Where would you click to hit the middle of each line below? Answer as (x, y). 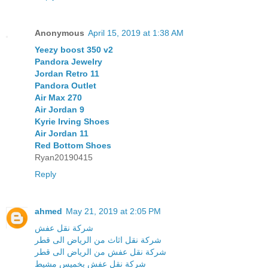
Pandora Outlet (66, 85)
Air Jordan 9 (60, 109)
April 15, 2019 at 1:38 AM (136, 33)
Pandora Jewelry (68, 61)
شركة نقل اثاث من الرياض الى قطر (98, 240)
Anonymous (60, 33)
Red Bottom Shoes (73, 145)
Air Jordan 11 (62, 133)
